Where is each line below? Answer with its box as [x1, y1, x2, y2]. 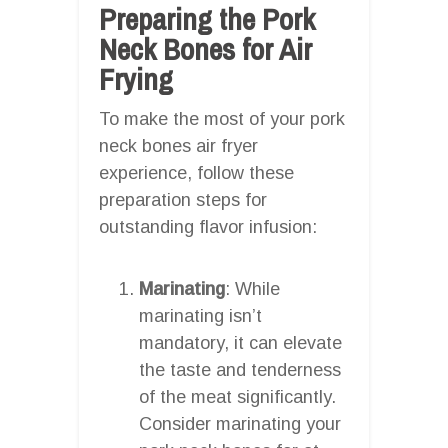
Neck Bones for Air [99, 28, 312, 69]
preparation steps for [99, 189, 267, 210]
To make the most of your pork [99, 108, 345, 129]
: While [225, 278, 280, 299]
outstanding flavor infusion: [99, 216, 317, 237]
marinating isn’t [139, 305, 262, 326]
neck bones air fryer [99, 135, 258, 156]
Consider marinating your [139, 413, 341, 434]
